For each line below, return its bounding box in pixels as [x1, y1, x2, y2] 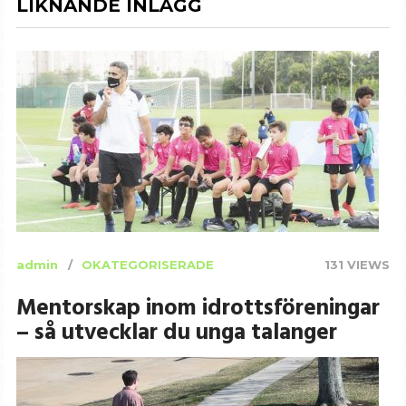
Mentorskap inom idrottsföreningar [15, 290, 380, 327]
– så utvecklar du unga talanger [15, 314, 337, 352]
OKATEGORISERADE [81, 256, 214, 272]
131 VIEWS [324, 256, 391, 272]
